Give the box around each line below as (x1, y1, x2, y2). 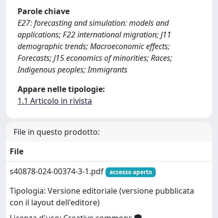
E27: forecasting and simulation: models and (18, 18, 169, 28)
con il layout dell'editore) (10, 197, 100, 208)
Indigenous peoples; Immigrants (18, 64, 127, 75)
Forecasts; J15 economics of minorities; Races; (18, 53, 172, 63)
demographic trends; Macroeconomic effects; (18, 41, 170, 52)
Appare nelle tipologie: (18, 84, 105, 94)
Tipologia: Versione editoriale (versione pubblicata (10, 185, 194, 197)
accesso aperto (109, 168, 152, 176)
